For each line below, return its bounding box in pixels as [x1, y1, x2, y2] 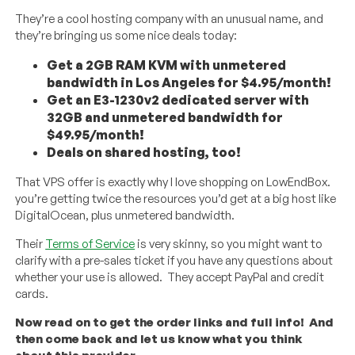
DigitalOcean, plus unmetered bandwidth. [15, 207, 235, 223]
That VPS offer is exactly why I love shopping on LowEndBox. [15, 174, 334, 189]
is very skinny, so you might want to [135, 235, 323, 251]
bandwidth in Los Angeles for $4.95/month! [47, 74, 332, 90]
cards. [15, 285, 49, 301]
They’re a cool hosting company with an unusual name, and [15, 10, 324, 26]
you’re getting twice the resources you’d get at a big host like [15, 190, 337, 206]
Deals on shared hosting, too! [47, 143, 242, 160]
